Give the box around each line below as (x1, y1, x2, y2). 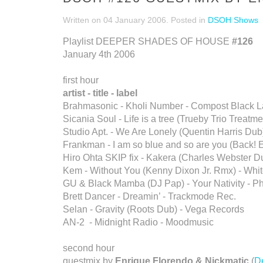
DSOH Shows (208, 15, 258, 25)
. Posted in (166, 15, 208, 25)
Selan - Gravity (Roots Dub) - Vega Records (63, 204, 244, 214)
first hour (63, 75, 99, 85)
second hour (63, 243, 114, 253)
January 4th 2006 (63, 49, 135, 59)
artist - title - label (63, 88, 137, 98)
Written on (63, 15, 103, 25)
